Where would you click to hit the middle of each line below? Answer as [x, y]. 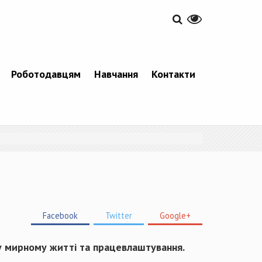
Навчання [116, 74]
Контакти [173, 74]
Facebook [60, 215]
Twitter [119, 215]
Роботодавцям [46, 74]
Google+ [175, 215]
